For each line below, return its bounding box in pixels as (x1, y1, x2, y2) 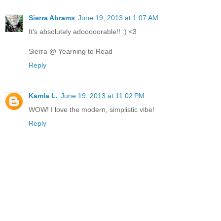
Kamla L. (29, 92, 58, 100)
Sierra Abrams (29, 14, 75, 22)
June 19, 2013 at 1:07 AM (78, 14, 158, 22)
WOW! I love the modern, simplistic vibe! (29, 106, 154, 114)
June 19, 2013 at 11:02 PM (61, 92, 145, 100)
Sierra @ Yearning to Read (29, 47, 112, 56)
